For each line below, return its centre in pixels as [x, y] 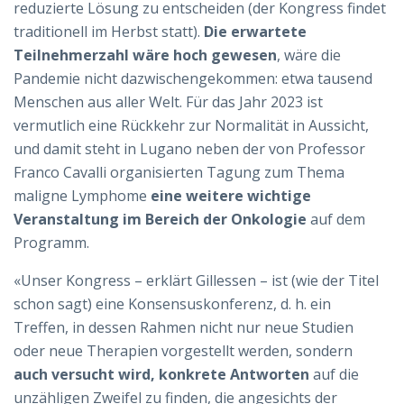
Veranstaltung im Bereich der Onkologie [160, 219]
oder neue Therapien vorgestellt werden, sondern [183, 350]
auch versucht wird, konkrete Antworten [161, 374]
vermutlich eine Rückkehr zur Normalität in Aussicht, [191, 125]
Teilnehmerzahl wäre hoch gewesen [145, 55]
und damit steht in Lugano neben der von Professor [189, 148]
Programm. [51, 242]
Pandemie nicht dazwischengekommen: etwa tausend [193, 78]
